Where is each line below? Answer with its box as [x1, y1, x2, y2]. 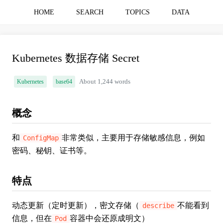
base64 [56, 78, 72, 85]
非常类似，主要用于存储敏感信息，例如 [62, 133, 206, 142]
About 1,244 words [79, 78, 130, 85]
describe [142, 202, 175, 210]
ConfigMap [23, 134, 59, 142]
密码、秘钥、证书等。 [12, 146, 92, 155]
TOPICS [125, 8, 150, 16]
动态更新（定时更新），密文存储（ [12, 201, 139, 210]
